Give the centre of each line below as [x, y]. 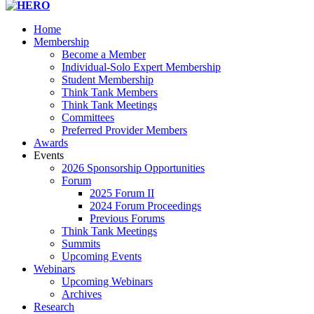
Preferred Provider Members [124, 130]
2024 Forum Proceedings [145, 206]
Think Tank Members [110, 92]
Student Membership [108, 80]
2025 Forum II [122, 193]
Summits [81, 244]
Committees [88, 117]
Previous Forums [127, 218]
